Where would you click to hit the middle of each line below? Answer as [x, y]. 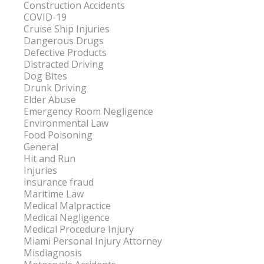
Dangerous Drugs [64, 41]
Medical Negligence [67, 218]
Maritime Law [54, 194]
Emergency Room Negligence [88, 112]
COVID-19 [45, 17]
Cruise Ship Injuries [67, 29]
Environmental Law [66, 123]
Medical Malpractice [67, 206]
